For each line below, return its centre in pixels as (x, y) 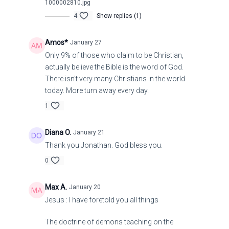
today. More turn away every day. (97, 91)
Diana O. (58, 133)
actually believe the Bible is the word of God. (114, 67)
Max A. (56, 187)
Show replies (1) (119, 16)
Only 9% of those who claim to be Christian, (114, 55)
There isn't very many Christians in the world (115, 79)
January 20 (85, 187)
